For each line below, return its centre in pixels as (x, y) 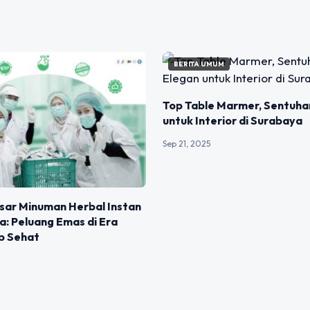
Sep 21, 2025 (186, 144)
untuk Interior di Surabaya (232, 121)
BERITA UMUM (199, 64)
